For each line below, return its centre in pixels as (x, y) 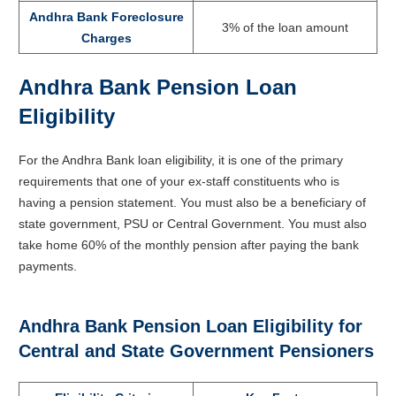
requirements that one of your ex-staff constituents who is (179, 181)
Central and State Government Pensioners (196, 350)
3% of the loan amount (285, 27)
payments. (48, 266)
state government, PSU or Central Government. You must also (193, 223)
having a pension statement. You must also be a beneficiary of (192, 202)
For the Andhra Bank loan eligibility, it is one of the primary (181, 160)
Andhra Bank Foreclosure (106, 16)
